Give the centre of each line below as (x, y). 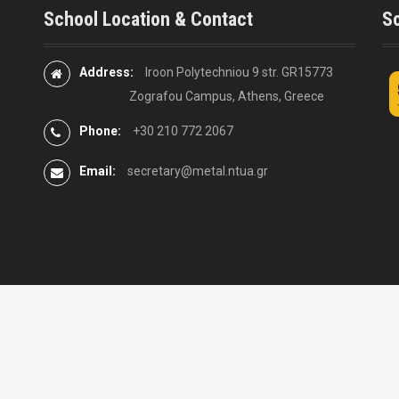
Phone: (102, 130)
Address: (108, 72)
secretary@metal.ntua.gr (198, 171)
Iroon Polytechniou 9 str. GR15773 (239, 72)
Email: (99, 171)
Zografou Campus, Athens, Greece (184, 96)
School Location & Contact (148, 19)
